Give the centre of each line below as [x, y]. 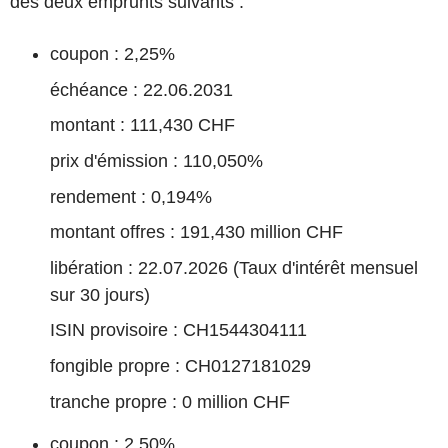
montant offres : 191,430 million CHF [196, 232]
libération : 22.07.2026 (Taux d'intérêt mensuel [234, 267]
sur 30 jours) [100, 294]
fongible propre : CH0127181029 [180, 366]
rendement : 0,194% [131, 196]
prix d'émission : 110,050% [156, 160]
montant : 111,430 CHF [142, 125]
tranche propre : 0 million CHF [170, 401]
